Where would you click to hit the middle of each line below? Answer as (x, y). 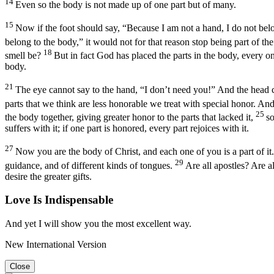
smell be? (23, 55)
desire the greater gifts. (48, 176)
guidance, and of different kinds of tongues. (89, 165)
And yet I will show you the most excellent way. (98, 223)
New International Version (56, 244)
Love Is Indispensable (59, 200)
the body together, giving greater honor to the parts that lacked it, (129, 117)
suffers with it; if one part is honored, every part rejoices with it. (127, 128)
